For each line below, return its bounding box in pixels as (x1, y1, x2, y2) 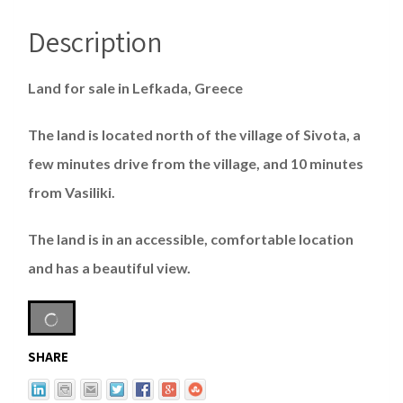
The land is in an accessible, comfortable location (28, 230, 354, 248)
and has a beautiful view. (28, 259, 191, 277)
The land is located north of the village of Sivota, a (28, 126, 361, 144)
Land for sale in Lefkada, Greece (28, 79, 243, 97)
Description (28, 22, 163, 61)
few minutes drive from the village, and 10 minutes (28, 155, 363, 173)
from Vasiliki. (28, 184, 115, 201)
